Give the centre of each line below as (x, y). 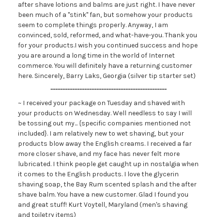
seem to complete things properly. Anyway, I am (93, 25)
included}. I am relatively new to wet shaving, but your (101, 133)
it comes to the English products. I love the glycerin (98, 174)
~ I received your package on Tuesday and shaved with (101, 103)
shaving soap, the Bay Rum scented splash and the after (107, 184)
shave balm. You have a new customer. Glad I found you (103, 194)
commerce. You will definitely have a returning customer (105, 66)
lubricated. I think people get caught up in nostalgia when (108, 164)
